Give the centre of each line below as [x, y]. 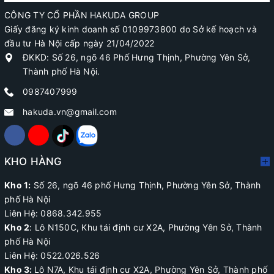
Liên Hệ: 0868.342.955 [54, 213]
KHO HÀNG [33, 161]
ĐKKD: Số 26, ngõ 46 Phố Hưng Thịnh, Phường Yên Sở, [137, 57]
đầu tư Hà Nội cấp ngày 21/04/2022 [80, 43]
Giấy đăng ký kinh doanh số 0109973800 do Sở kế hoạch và [131, 29]
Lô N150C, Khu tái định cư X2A [98, 227]
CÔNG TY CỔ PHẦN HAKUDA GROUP [82, 15]
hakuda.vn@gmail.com [70, 111]
